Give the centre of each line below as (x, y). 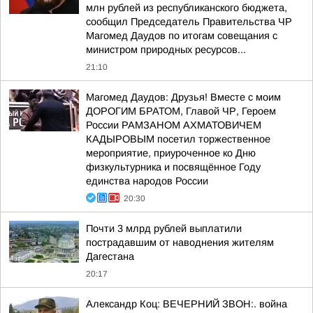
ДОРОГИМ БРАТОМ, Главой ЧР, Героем (181, 111)
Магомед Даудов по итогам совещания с (182, 36)
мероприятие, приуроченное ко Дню (171, 153)
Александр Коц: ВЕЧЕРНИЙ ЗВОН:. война (187, 304)
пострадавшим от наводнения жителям (180, 242)
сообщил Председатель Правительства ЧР (189, 22)
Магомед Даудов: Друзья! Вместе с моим (183, 97)
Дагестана (110, 256)
